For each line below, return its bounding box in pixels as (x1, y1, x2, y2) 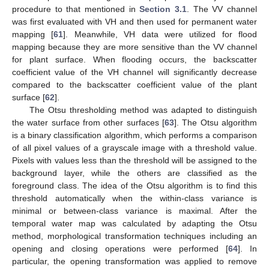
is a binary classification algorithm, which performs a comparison (12, 130, 257, 140)
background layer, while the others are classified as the (12, 168, 257, 178)
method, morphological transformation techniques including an (12, 231, 257, 241)
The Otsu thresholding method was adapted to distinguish (29, 104, 257, 115)
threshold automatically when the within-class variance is (12, 193, 257, 203)
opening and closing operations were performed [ (12, 243, 228, 253)
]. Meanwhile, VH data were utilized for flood (63, 29, 257, 39)
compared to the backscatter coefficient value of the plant (12, 79, 257, 89)
